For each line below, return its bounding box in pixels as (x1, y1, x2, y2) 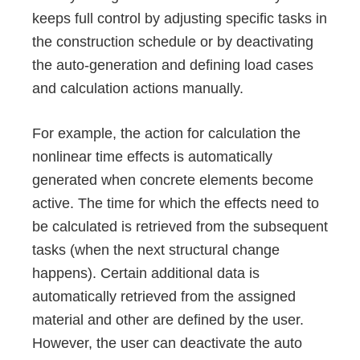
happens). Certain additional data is (32, 264, 260, 281)
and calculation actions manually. (32, 80, 243, 97)
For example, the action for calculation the (32, 125, 301, 141)
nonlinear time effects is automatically (32, 148, 272, 165)
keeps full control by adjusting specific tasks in (32, 10, 327, 27)
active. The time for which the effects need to (32, 194, 319, 211)
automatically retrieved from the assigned (32, 288, 296, 305)
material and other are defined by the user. (32, 311, 304, 328)
